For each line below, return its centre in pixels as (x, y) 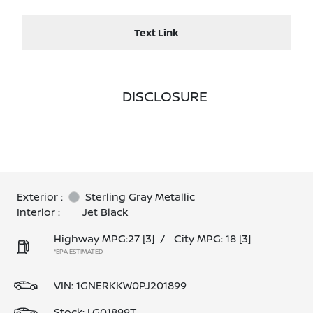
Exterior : (40, 197)
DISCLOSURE (165, 96)
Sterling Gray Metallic (140, 197)
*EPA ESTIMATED (78, 251)
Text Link (156, 32)
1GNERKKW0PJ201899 (131, 285)
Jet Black (105, 212)
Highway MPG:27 (97, 239)
